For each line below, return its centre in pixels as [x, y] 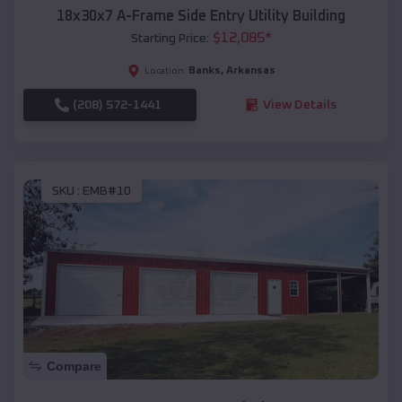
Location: [165, 70]
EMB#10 [107, 192]
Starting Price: [170, 38]
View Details [299, 105]
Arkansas [250, 70]
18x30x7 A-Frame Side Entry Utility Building [201, 16]
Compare [74, 367]
